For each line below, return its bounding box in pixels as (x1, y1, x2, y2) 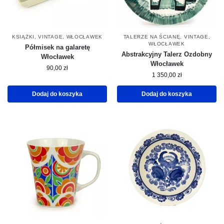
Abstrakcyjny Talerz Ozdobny (121, 50, 212, 58)
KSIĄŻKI (12, 34, 34, 40)
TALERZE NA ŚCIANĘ (123, 34, 180, 40)
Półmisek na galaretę (24, 43, 90, 51)
